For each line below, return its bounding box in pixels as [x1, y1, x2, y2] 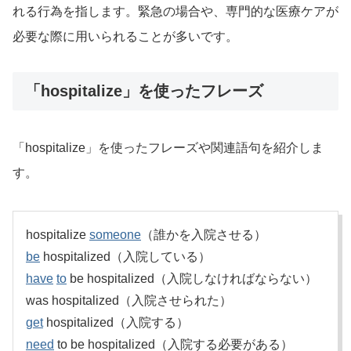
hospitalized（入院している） [40, 250, 211, 264]
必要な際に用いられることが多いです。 [13, 29, 238, 43]
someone [89, 228, 141, 242]
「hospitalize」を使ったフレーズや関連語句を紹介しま [13, 141, 324, 155]
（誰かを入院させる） [141, 228, 266, 242]
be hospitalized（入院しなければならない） [67, 272, 317, 286]
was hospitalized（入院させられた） [26, 294, 232, 308]
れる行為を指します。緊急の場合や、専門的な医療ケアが [13, 4, 338, 18]
